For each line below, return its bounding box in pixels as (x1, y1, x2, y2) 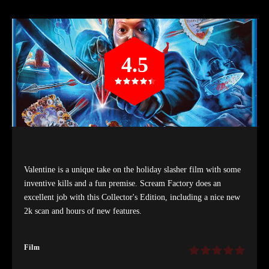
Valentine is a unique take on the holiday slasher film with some (24, 165, 241, 174)
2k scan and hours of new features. (24, 206, 142, 216)
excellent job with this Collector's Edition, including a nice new (24, 192, 240, 202)
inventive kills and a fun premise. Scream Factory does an (24, 178, 221, 188)
